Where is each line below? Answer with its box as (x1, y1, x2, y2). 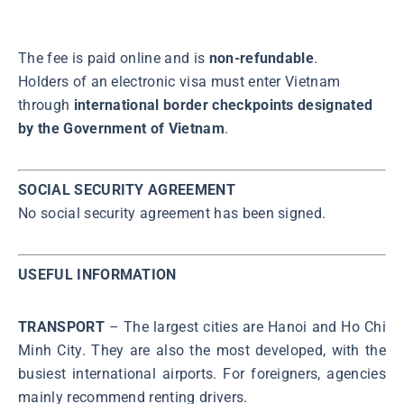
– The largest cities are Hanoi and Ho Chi (104, 318, 386, 336)
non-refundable (208, 50, 315, 68)
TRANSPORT (18, 318, 105, 336)
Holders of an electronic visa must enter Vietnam (18, 73, 341, 91)
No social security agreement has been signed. (18, 205, 326, 223)
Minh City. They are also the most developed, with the (18, 342, 386, 360)
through (18, 96, 74, 115)
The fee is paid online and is (18, 50, 209, 68)
